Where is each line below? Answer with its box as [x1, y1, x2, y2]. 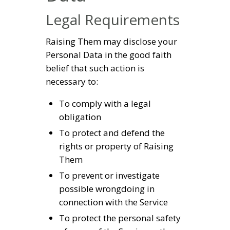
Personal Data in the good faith [46, 49, 171, 61]
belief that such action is [46, 62, 144, 74]
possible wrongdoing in [59, 183, 155, 195]
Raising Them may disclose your [46, 35, 177, 48]
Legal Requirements [46, 9, 180, 29]
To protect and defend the [59, 127, 165, 139]
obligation [59, 111, 101, 123]
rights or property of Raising [59, 140, 174, 152]
